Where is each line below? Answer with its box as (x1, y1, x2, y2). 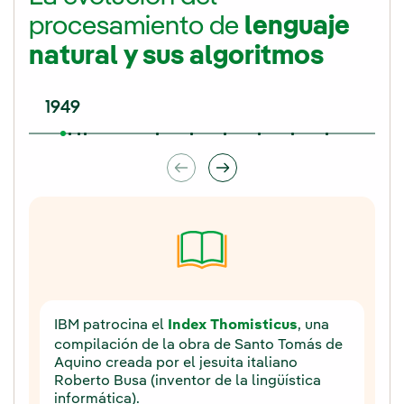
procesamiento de (29, 13, 244, 41)
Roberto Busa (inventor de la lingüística (54, 373, 321, 389)
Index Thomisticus (168, 317, 298, 333)
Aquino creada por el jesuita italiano (54, 355, 298, 371)
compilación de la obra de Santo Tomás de (54, 337, 343, 353)
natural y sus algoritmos (29, 42, 324, 70)
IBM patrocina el (54, 317, 168, 333)
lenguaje (244, 13, 350, 41)
